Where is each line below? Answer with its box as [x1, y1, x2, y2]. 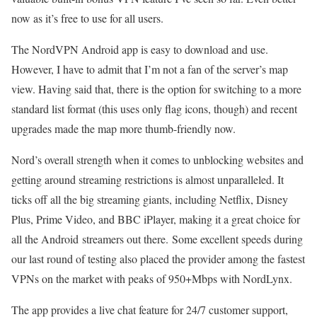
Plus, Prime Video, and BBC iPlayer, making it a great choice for [11, 211, 300, 226]
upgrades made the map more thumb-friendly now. [11, 120, 239, 136]
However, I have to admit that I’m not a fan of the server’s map [11, 61, 288, 76]
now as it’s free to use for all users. [11, 10, 163, 25]
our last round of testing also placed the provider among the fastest [11, 250, 305, 266]
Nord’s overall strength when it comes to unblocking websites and [11, 151, 304, 167]
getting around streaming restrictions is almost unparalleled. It [11, 171, 284, 187]
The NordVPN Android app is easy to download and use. [11, 41, 268, 57]
